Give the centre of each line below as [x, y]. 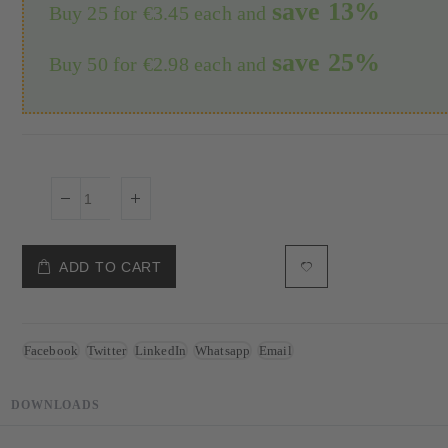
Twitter [106, 350]
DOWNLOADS [55, 404]
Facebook [51, 350]
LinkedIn [160, 350]
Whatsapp [222, 350]
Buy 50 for [95, 63]
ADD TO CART [110, 266]
